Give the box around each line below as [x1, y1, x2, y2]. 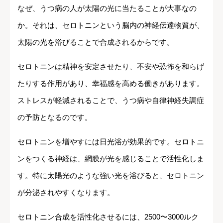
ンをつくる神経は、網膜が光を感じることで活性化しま [17, 154, 204, 163]
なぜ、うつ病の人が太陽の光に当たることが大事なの [17, 4, 197, 13]
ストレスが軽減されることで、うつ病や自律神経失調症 [17, 96, 204, 105]
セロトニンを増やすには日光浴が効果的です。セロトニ [17, 137, 204, 146]
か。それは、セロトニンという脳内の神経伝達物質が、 [17, 21, 204, 30]
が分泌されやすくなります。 [17, 188, 114, 197]
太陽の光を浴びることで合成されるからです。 [17, 38, 174, 47]
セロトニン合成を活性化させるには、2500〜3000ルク [17, 213, 199, 222]
